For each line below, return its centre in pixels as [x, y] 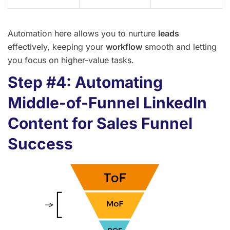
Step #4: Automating [85, 82]
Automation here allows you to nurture [83, 34]
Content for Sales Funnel [100, 123]
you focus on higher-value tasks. [71, 60]
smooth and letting [179, 47]
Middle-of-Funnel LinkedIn [107, 103]
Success [40, 144]
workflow [124, 47]
